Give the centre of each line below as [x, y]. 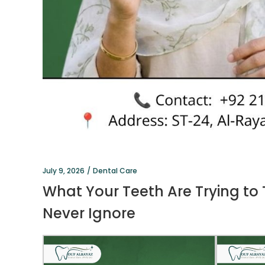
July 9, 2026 [64, 171]
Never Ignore [89, 214]
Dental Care [115, 171]
